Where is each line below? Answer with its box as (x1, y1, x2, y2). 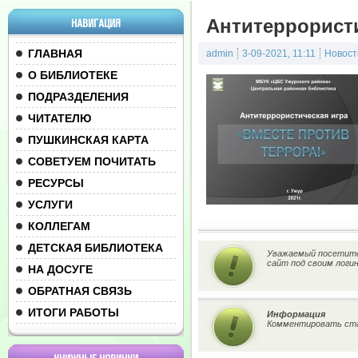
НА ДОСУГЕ (28, 263, 93, 276)
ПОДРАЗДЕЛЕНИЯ (28, 90, 129, 103)
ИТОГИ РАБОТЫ (28, 306, 119, 319)
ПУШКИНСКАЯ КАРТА (28, 133, 149, 146)
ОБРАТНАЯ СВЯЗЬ (28, 284, 132, 297)
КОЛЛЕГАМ (28, 220, 90, 233)
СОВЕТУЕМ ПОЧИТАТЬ (28, 155, 156, 168)
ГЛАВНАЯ (28, 47, 82, 60)
